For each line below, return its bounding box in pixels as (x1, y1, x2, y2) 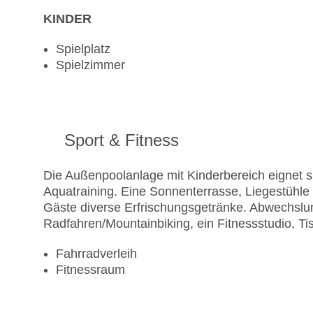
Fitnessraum (56, 263, 125, 277)
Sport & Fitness (64, 131, 179, 150)
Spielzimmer (56, 58, 125, 73)
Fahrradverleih (56, 247, 137, 261)
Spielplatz (56, 42, 110, 57)
